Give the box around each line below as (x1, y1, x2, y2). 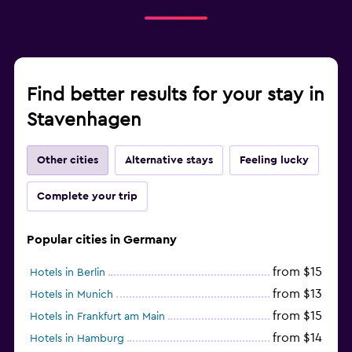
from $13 (273, 287, 322, 300)
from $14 (273, 331, 322, 344)
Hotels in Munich (30, 288, 113, 300)
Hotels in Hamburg (30, 332, 124, 344)
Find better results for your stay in (27, 85, 324, 104)
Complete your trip (37, 190, 137, 202)
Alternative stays (125, 154, 213, 166)
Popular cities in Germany (27, 233, 177, 246)
